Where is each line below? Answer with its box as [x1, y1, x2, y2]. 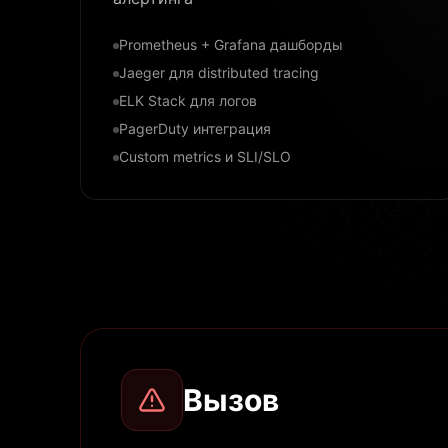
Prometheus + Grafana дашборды [119, 36, 343, 53]
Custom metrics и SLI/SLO [119, 148, 291, 165]
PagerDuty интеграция [119, 120, 271, 137]
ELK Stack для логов [119, 92, 257, 109]
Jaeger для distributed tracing [119, 64, 319, 81]
